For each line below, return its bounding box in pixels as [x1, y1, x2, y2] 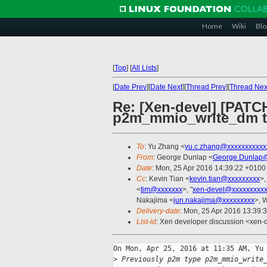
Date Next [150, 83, 182, 91]
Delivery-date [136, 207, 180, 216]
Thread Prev [186, 83, 226, 91]
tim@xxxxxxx [141, 185, 182, 194]
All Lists [132, 64, 157, 72]
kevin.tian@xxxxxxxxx [190, 175, 260, 184]
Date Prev [114, 83, 147, 91]
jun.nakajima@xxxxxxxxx [173, 196, 254, 205]
